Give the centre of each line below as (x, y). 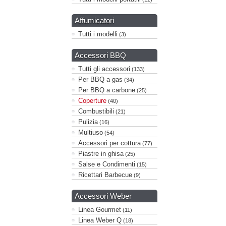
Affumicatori (94, 20)
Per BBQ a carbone (107, 90)
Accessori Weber (103, 196)
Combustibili (96, 111)
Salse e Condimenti (107, 164)
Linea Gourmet (100, 210)
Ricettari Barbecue (105, 175)
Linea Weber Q (100, 220)
